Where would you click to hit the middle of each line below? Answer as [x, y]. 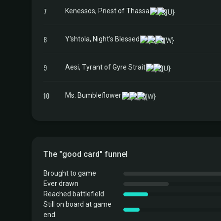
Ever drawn [61, 184]
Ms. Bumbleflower [93, 95]
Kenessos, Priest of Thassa [107, 11]
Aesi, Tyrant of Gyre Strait [105, 67]
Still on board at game [77, 204]
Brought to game [70, 173]
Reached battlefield [74, 194]
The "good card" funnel [86, 154]
